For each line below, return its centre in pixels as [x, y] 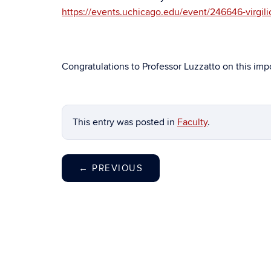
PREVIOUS [116, 168]
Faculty [192, 122]
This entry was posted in [125, 122]
